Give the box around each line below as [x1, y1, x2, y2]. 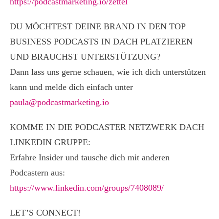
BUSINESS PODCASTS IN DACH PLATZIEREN [10, 37, 193, 46]
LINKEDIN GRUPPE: [10, 137, 90, 147]
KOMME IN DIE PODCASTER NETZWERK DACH [10, 122, 204, 132]
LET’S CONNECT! [10, 208, 81, 218]
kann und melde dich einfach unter [10, 82, 133, 92]
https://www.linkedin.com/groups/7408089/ [10, 183, 164, 193]
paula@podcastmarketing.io [10, 97, 109, 107]
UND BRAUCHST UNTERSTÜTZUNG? [10, 52, 160, 62]
